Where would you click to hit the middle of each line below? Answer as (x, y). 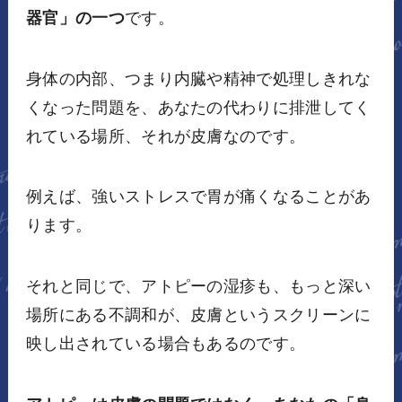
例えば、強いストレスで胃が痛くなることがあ (198, 197)
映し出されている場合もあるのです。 (166, 344)
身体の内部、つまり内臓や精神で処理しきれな (198, 79)
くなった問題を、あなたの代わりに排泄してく (198, 107)
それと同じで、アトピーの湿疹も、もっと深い (198, 287)
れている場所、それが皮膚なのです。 (166, 136)
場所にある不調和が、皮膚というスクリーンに (198, 315)
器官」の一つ (75, 17)
